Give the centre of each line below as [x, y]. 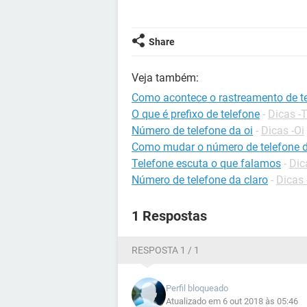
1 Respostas [169, 216]
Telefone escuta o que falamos [206, 163]
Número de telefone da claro [200, 180]
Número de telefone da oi [192, 131]
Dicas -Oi [283, 131]
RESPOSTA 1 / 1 [165, 250]
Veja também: [165, 78]
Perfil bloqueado [197, 288]
